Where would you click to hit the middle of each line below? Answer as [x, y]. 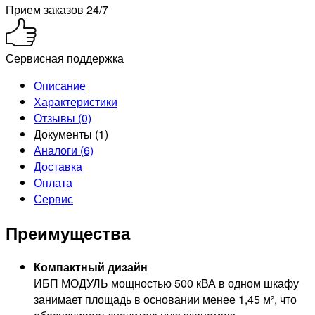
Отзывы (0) [63, 118]
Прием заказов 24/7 [57, 10]
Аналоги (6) [64, 150]
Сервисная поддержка [65, 58]
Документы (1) [71, 134]
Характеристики [76, 102]
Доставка [58, 167]
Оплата [53, 183]
